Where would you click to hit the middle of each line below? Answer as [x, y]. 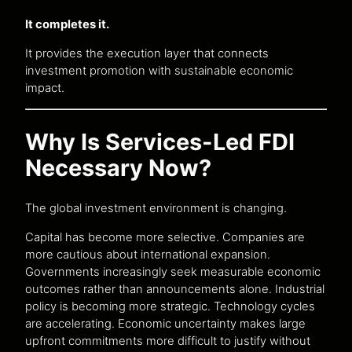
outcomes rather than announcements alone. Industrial [175, 289]
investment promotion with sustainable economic [159, 71]
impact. [45, 88]
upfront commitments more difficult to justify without [168, 341]
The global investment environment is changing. [156, 208]
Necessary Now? [118, 167]
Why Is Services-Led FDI [160, 141]
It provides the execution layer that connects [147, 54]
